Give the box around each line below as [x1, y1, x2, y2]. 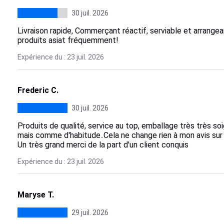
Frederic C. [17, 85, 58, 95]
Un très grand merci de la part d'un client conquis [17, 140, 188, 149]
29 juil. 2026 [71, 208, 108, 216]
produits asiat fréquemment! [17, 35, 118, 45]
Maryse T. [17, 190, 54, 199]
